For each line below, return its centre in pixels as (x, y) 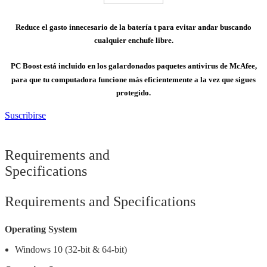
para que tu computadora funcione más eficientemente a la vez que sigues (133, 79)
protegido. (133, 92)
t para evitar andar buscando (203, 27)
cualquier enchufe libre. (133, 41)
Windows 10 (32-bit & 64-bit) (71, 250)
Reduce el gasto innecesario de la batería (85, 27)
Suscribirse (25, 116)
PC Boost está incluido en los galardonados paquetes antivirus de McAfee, (133, 66)
